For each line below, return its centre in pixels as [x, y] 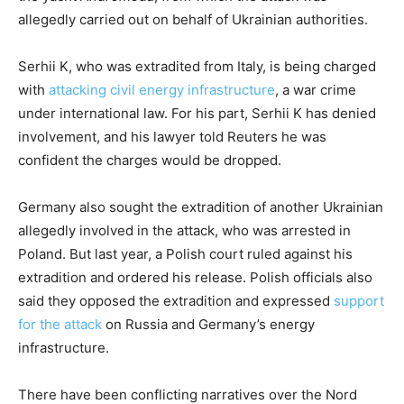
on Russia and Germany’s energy [208, 325]
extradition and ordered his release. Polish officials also [195, 278]
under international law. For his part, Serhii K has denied [197, 114]
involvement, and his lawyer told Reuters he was [172, 137]
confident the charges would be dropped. [150, 161]
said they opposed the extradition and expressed [176, 301]
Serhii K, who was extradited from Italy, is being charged [197, 67]
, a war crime [316, 90]
